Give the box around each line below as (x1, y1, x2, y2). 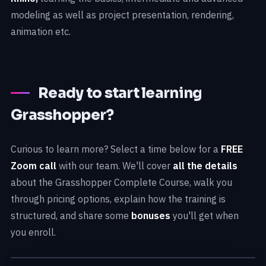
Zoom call (11, 159, 56, 172)
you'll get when (170, 209, 239, 221)
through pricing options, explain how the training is (11, 192, 226, 205)
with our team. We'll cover (56, 159, 173, 172)
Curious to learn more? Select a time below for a (11, 142, 221, 155)
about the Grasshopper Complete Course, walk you (11, 176, 232, 188)
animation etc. (11, 25, 71, 37)
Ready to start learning (38, 84, 202, 102)
